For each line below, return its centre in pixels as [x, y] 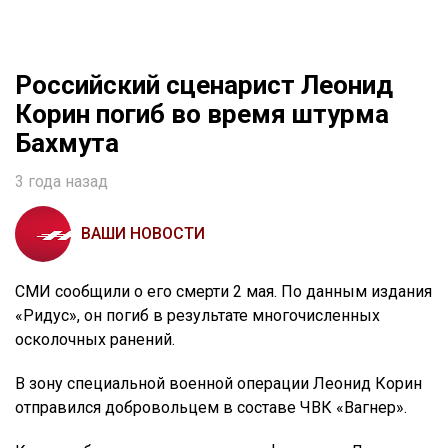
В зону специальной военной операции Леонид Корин [218, 384]
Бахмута [67, 143]
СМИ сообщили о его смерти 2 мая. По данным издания [223, 292]
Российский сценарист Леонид [204, 85]
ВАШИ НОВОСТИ [143, 234]
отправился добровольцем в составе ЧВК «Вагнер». [211, 408]
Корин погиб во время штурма [202, 114]
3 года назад [61, 182]
